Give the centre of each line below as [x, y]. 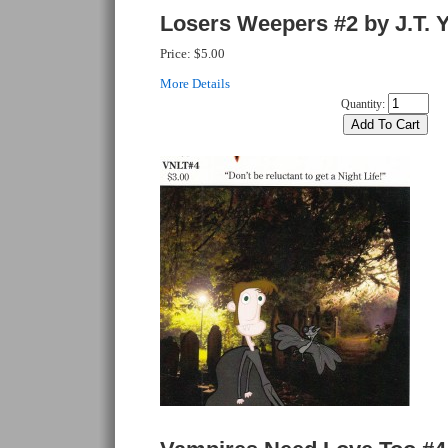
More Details [195, 83]
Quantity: [363, 104]
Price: [177, 53]
